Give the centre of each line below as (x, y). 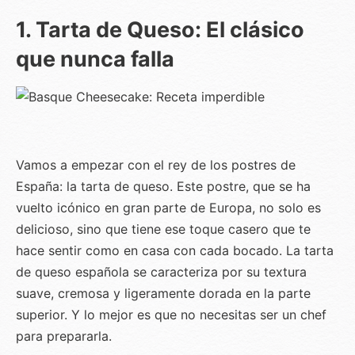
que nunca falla (95, 59)
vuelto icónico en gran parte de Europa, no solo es (168, 207)
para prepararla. (64, 336)
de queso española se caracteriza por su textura (161, 271)
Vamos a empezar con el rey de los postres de (156, 164)
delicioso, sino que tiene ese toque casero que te (163, 229)
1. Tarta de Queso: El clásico (160, 29)
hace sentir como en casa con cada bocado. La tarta (175, 250)
